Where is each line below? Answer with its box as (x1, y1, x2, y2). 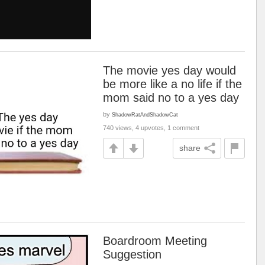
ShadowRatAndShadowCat (112, 111, 178, 118)
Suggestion (103, 248, 161, 261)
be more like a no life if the (103, 77, 242, 91)
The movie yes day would (103, 64, 236, 77)
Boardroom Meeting (103, 234, 207, 247)
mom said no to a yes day (103, 91, 239, 104)
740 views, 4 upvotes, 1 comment (103, 124, 199, 131)
